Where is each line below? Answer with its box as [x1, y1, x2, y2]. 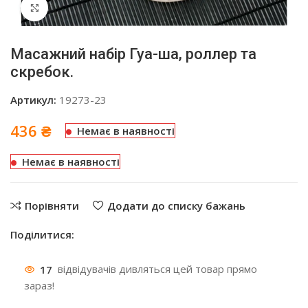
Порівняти [24, 198, 79, 212]
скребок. [10, 63, 74, 81]
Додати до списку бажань [107, 198, 245, 212]
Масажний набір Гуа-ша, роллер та [10, 45, 256, 63]
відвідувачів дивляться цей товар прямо [58, 262, 257, 276]
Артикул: [10, 93, 59, 107]
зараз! [24, 278, 54, 293]
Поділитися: [10, 228, 74, 242]
